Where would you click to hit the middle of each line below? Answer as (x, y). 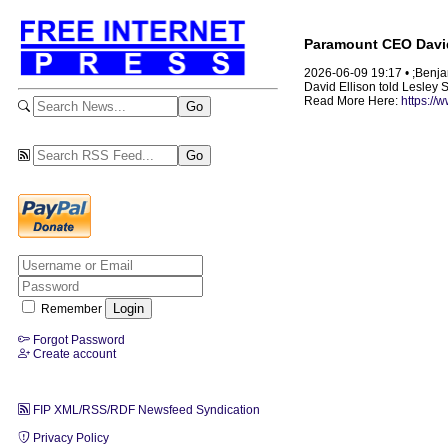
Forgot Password (77, 339)
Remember (71, 308)
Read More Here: (352, 101)
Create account (73, 353)
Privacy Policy (69, 437)
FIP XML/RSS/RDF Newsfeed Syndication (145, 409)
